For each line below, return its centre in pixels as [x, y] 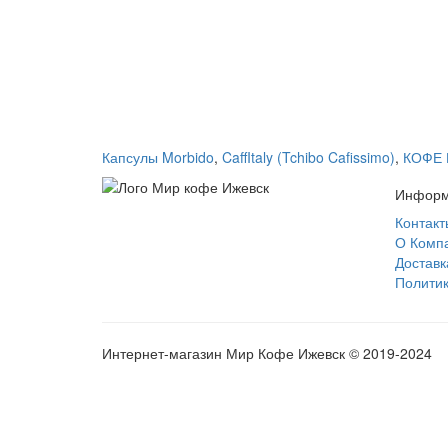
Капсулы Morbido [158, 157]
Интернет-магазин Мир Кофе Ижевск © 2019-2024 [267, 353]
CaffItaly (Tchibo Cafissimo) [308, 157]
